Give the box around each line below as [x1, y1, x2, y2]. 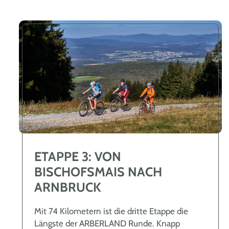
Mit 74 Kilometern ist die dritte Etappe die [34, 205, 188, 216]
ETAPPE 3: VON [34, 148, 121, 164]
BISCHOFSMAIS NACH [34, 164, 162, 179]
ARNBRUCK [34, 179, 101, 195]
